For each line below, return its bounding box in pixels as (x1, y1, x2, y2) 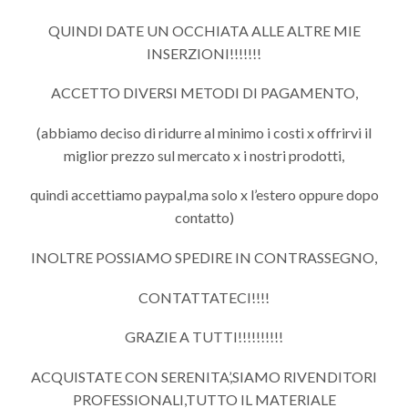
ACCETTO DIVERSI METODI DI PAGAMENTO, (50, 84, 358, 102)
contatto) (174, 209, 234, 227)
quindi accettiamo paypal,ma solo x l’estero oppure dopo (29, 186, 379, 204)
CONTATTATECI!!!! (138, 288, 270, 306)
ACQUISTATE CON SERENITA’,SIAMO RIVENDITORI (31, 367, 377, 385)
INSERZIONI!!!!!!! (147, 44, 261, 62)
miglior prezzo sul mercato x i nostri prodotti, (64, 146, 344, 164)
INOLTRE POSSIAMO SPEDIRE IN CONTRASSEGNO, (31, 248, 377, 266)
